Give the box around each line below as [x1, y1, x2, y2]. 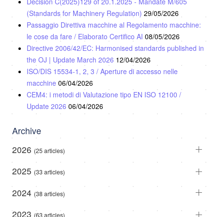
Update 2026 [27, 101, 68, 111]
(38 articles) [34, 189, 65, 198]
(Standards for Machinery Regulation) [27, 8, 144, 18]
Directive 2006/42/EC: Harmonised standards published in [27, 43, 204, 53]
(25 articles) [34, 146, 65, 155]
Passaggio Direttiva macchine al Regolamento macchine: [27, 19, 201, 30]
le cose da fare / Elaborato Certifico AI [27, 31, 145, 41]
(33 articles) [34, 168, 65, 176]
